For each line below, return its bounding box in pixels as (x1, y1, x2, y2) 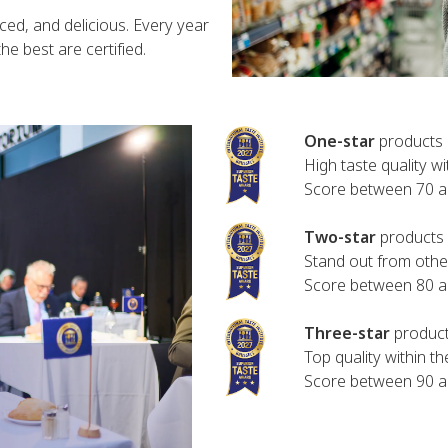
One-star (304, 130, 375, 152)
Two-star (304, 226, 376, 248)
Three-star (304, 322, 390, 344)
